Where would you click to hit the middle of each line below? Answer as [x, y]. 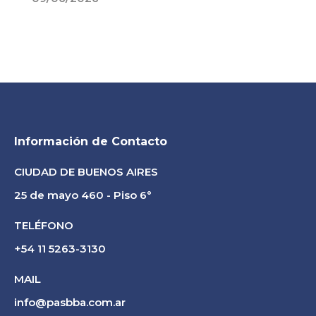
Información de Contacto [91, 141]
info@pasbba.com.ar [70, 302]
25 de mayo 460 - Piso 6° [83, 195]
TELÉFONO [44, 225]
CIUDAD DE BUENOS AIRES [86, 172]
